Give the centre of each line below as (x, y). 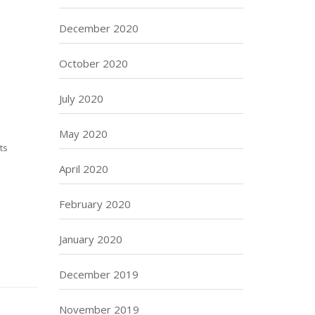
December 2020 (98, 28)
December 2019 (98, 274)
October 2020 (93, 63)
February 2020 (95, 204)
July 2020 (81, 98)
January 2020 (90, 239)
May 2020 (83, 134)
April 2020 (83, 169)
